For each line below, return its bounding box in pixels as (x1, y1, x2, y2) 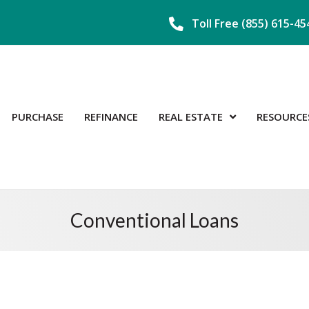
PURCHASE (12, 110, 64, 124)
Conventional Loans (70, 208, 239, 232)
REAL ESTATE (159, 110, 223, 124)
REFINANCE (84, 110, 139, 124)
